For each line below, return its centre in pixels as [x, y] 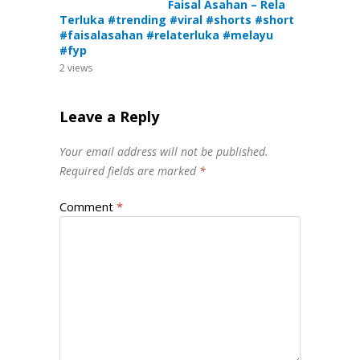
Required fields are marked [129, 171]
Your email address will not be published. [164, 152]
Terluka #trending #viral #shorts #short [177, 20]
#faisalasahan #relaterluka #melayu [166, 35]
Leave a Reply [109, 117]
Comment [88, 207]
